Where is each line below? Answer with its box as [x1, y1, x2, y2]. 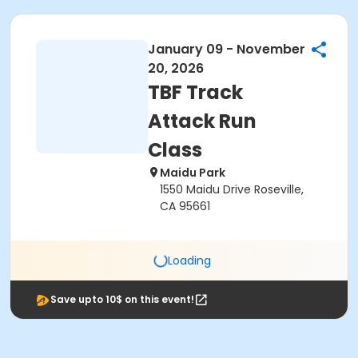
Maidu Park [160, 165, 225, 181]
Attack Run [148, 108, 257, 134]
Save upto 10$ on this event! [50, 292, 194, 306]
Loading [168, 252, 211, 268]
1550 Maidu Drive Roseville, [160, 181, 304, 197]
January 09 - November [148, 40, 305, 58]
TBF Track [148, 79, 243, 105]
